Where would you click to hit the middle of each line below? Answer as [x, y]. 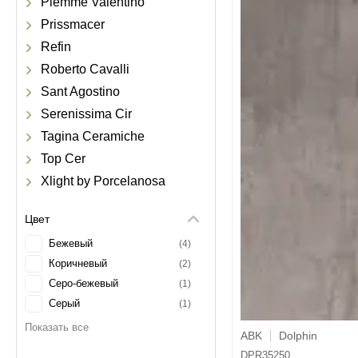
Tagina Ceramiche [93, 136]
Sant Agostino [80, 91]
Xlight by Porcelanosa [103, 181]
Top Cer [63, 159]
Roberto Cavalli [85, 69]
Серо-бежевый [84, 283]
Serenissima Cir [86, 114]
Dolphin [298, 336]
